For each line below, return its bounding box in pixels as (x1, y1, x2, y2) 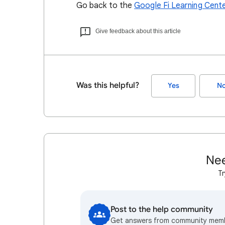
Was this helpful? (76, 80, 139, 90)
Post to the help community (110, 204, 213, 214)
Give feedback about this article (95, 27, 181, 35)
